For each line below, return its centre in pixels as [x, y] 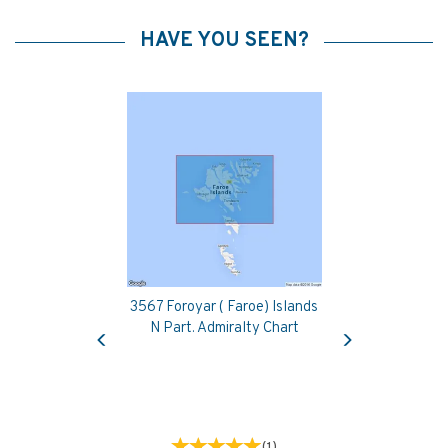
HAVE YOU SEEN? [224, 40]
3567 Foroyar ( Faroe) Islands [224, 307]
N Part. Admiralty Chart [224, 328]
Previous [128, 323]
